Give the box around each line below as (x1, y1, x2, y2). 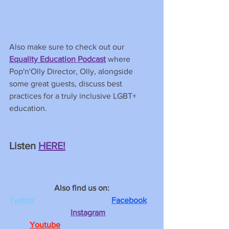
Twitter (9, 195, 34, 204)
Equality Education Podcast (9, 54, 106, 63)
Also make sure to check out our (9, 42, 126, 51)
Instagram (71, 208, 105, 217)
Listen (9, 140, 36, 151)
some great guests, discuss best (9, 79, 124, 88)
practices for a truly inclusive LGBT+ (9, 91, 139, 100)
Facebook (111, 195, 147, 204)
